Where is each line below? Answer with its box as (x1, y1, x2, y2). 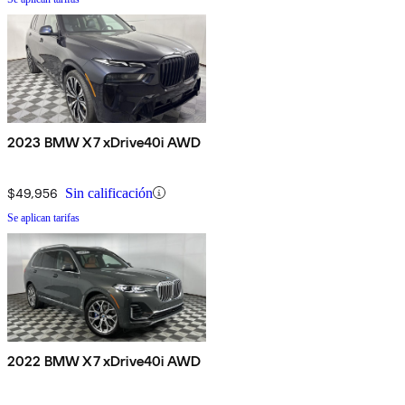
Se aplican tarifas (7, 211, 80, 224)
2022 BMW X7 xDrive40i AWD (7, 352, 201, 370)
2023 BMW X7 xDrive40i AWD (7, 133, 201, 151)
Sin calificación (65, 184, 153, 201)
